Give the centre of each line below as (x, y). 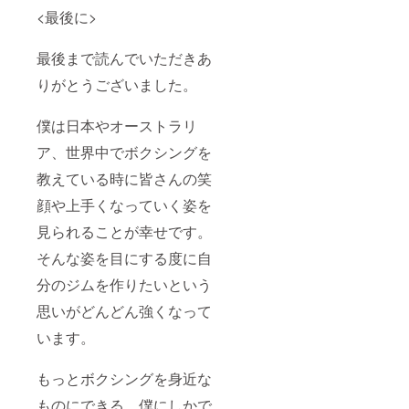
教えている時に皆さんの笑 (124, 178)
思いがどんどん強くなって (124, 310)
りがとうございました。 (117, 84)
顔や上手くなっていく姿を (124, 204)
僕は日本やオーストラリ (117, 125)
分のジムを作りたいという (124, 284)
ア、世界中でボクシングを (124, 152)
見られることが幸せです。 (124, 231)
